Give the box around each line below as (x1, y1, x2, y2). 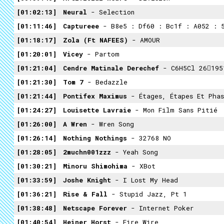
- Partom (83, 49, 119, 58)
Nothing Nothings (59, 133, 127, 142)
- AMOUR (128, 35, 160, 44)
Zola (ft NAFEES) (59, 35, 128, 44)
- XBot (127, 161, 155, 170)
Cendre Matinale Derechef (59, 63, 159, 72)
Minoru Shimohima (59, 161, 127, 170)
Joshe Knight (59, 175, 111, 184)
